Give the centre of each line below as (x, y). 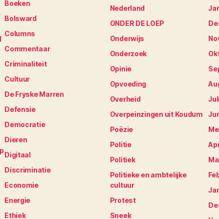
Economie (22, 185)
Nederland (127, 8)
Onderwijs (127, 39)
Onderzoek (128, 54)
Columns (20, 34)
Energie (18, 200)
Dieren (16, 140)
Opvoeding (128, 84)
